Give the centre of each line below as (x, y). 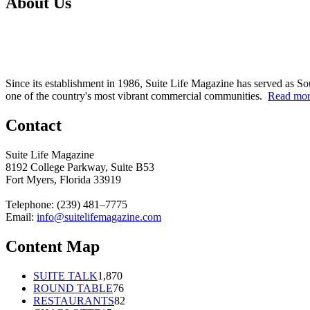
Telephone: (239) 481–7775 (66, 205)
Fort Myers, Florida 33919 (63, 180)
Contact (34, 126)
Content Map (53, 247)
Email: (21, 217)
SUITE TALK (65, 275)
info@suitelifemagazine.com (99, 217)
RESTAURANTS (74, 300)
